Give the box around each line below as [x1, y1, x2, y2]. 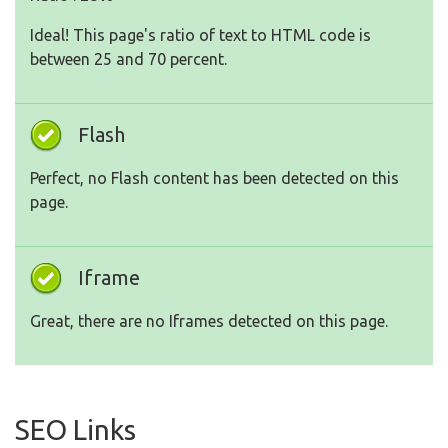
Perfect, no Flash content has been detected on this [30, 169, 399, 188]
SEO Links [15, 414, 136, 446]
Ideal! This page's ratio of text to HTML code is [30, 26, 371, 45]
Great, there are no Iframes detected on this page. [30, 312, 388, 331]
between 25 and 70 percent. [30, 50, 227, 69]
